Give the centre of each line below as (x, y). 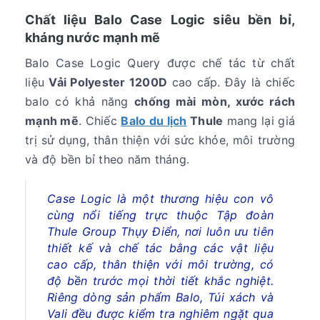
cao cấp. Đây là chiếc (231, 82)
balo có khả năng (80, 102)
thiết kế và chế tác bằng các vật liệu (160, 248)
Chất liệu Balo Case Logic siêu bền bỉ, (160, 20)
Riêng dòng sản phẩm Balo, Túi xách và (160, 297)
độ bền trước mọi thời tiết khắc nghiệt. (160, 281)
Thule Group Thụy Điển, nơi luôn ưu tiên (160, 232)
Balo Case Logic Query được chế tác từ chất (160, 63)
